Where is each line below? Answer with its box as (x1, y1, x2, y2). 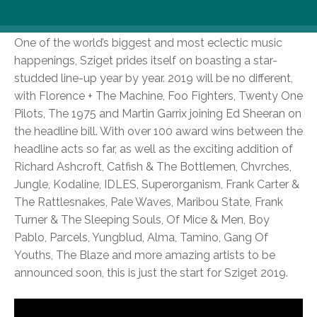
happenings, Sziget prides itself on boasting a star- (14, 54, 277, 67)
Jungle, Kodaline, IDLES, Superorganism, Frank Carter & (14, 178, 299, 191)
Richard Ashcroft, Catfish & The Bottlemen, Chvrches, (14, 160, 292, 173)
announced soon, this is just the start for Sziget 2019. (14, 266, 288, 279)
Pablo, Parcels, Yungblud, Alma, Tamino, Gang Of (14, 231, 268, 244)
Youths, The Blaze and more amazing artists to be (14, 248, 275, 262)
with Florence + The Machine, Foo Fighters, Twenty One (14, 89, 303, 103)
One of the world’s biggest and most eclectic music (14, 36, 282, 50)
